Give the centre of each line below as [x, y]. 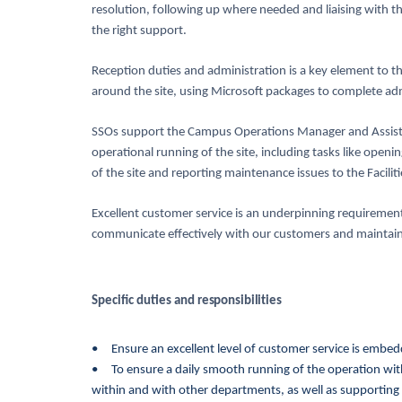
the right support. [139, 31]
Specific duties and [143, 301]
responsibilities [238, 301]
